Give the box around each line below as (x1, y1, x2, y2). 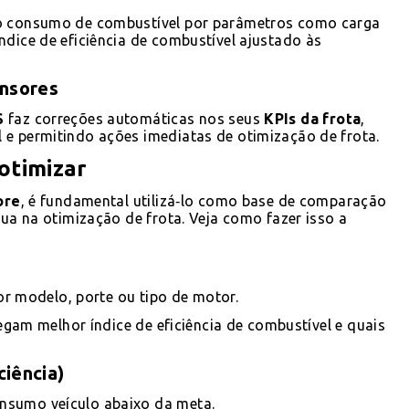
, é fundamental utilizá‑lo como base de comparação (20, 192, 387, 209)
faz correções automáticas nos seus (4, 110, 265, 127)
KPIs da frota (264, 110, 362, 127)
